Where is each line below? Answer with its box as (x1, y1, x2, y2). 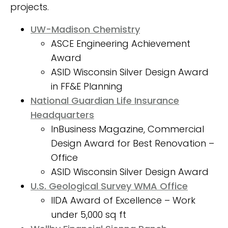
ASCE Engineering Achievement (51, 37, 190, 50)
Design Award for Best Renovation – (51, 136, 214, 150)
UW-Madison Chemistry (31, 22, 140, 36)
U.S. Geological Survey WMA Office (31, 179, 188, 192)
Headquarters (31, 108, 94, 121)
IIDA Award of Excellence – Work (51, 193, 195, 207)
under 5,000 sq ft (51, 208, 126, 221)
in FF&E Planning (51, 79, 123, 93)
